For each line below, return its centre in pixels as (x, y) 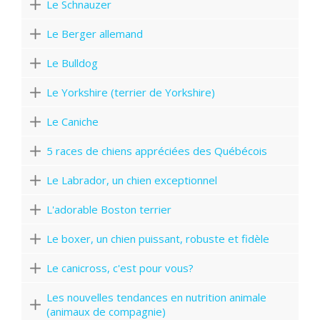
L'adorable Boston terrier (109, 210)
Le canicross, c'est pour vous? (120, 268)
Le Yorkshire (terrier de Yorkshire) (131, 92)
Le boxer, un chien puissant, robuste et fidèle (158, 239)
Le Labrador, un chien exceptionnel (132, 180)
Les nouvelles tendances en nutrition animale (156, 297)
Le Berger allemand (95, 34)
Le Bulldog (72, 63)
